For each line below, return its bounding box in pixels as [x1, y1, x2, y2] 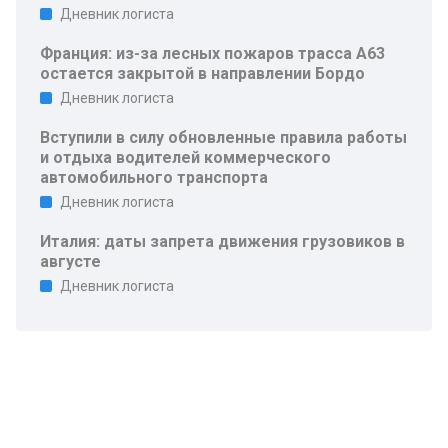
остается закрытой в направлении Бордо [40, 64, 365, 83]
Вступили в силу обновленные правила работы [40, 128, 407, 147]
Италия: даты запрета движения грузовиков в [40, 232, 405, 251]
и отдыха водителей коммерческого [40, 148, 331, 167]
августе [40, 252, 101, 271]
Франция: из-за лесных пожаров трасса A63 [40, 44, 385, 63]
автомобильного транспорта [40, 168, 268, 187]
